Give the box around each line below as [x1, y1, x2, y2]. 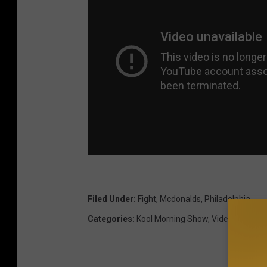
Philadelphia [204, 194, 250, 204]
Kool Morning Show [136, 213, 208, 223]
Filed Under [88, 194, 133, 204]
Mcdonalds [160, 194, 201, 204]
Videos [212, 213, 237, 223]
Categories [88, 213, 132, 223]
